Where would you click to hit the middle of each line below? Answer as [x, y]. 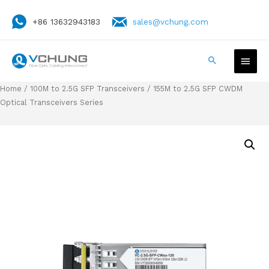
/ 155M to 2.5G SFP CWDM [194, 88]
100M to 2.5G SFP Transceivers [87, 88]
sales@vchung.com [171, 21]
